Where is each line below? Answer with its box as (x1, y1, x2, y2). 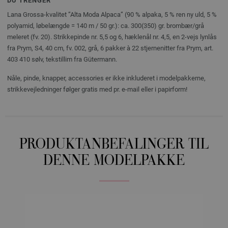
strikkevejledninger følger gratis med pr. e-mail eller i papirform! (7, 85, 187, 93)
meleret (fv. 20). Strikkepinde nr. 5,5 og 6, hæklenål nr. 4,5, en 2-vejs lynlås (7, 33, 217, 41)
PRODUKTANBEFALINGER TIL (19, 137, 209, 153)
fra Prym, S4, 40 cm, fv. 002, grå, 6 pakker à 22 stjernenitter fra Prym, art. (7, 44, 213, 52)
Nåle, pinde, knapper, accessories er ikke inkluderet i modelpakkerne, (7, 74, 206, 82)
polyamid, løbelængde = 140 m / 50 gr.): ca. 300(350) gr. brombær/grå (7, 21, 204, 30)
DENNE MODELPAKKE (43, 154, 185, 169)
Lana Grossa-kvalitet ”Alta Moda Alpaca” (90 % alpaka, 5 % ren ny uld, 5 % (7, 10, 217, 18)
